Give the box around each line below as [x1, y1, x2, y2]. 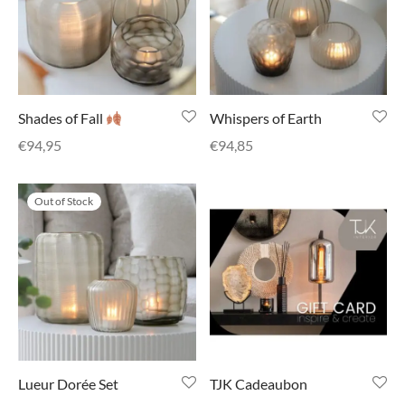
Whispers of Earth [209, 109, 322, 127]
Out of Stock [34, 193, 94, 208]
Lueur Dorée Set [18, 375, 118, 393]
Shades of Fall [18, 109, 106, 127]
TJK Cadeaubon [209, 375, 307, 393]
